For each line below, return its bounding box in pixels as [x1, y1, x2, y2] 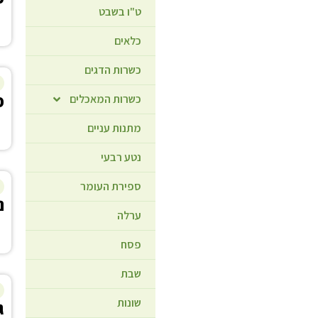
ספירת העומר [80, 178, 142, 194]
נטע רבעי [101, 149, 142, 165]
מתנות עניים [87, 120, 142, 136]
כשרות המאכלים [70, 91, 142, 106]
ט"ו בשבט [99, 4, 142, 19]
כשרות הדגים [84, 62, 142, 77]
